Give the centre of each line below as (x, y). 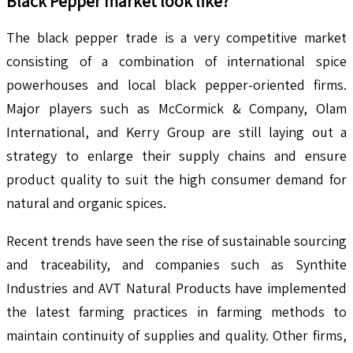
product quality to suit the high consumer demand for (176, 180)
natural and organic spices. (86, 203)
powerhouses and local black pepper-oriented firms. (176, 85)
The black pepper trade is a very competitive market (176, 38)
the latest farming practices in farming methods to (176, 312)
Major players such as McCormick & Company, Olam (176, 109)
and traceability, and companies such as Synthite (176, 265)
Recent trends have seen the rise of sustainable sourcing (176, 241)
